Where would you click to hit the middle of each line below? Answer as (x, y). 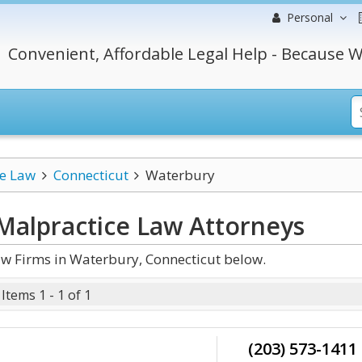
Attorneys (244, 226)
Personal (310, 17)
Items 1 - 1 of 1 (46, 295)
